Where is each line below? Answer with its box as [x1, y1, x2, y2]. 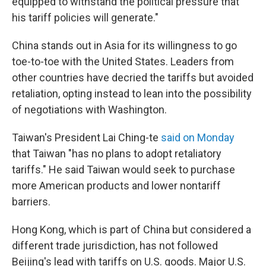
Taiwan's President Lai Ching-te [12, 131, 161, 144]
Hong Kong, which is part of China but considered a [12, 223, 251, 236]
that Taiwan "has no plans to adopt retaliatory [12, 147, 221, 160]
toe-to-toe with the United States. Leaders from [12, 55, 234, 68]
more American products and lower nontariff [12, 179, 221, 192]
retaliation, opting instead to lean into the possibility [12, 87, 252, 100]
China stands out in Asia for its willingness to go [12, 39, 237, 52]
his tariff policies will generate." [12, 11, 159, 24]
